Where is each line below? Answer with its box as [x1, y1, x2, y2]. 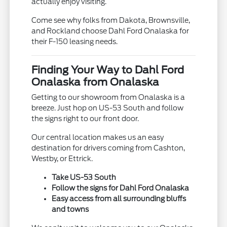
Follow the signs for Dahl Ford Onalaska [52, 184, 190, 193]
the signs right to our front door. [31, 115, 139, 123]
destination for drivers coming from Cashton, [31, 144, 185, 153]
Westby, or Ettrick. [31, 155, 93, 163]
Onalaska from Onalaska [31, 76, 160, 89]
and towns [52, 205, 89, 214]
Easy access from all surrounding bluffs [52, 195, 186, 203]
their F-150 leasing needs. [31, 37, 118, 46]
